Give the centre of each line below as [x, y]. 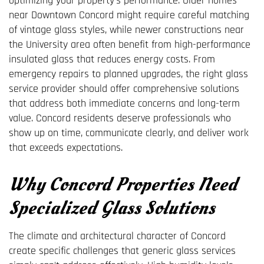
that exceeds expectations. [66, 147]
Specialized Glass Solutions [112, 208]
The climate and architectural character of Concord [117, 236]
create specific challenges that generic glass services [122, 250]
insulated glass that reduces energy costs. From [112, 59]
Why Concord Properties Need [123, 184]
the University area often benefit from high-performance [130, 44]
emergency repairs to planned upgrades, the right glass [128, 74]
